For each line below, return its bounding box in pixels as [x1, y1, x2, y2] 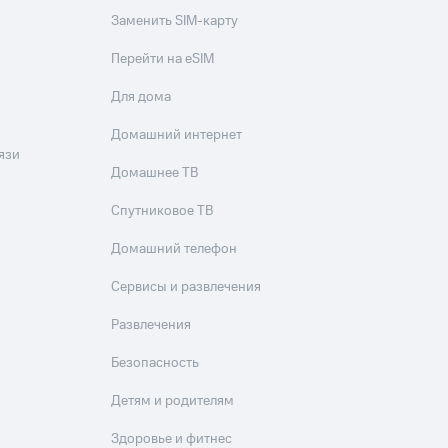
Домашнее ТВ [111, 163, 199, 184]
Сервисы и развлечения [111, 277, 262, 298]
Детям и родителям [111, 391, 235, 412]
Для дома [111, 87, 172, 108]
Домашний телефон [111, 239, 238, 260]
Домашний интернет [111, 125, 243, 146]
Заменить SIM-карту [111, 11, 239, 32]
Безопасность [111, 353, 200, 374]
